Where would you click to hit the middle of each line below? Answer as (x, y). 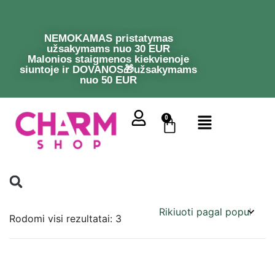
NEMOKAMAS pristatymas (108, 38)
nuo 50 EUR (109, 80)
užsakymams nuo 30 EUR (109, 49)
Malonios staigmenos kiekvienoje (109, 59)
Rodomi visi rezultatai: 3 (65, 219)
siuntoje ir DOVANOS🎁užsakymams (109, 70)
